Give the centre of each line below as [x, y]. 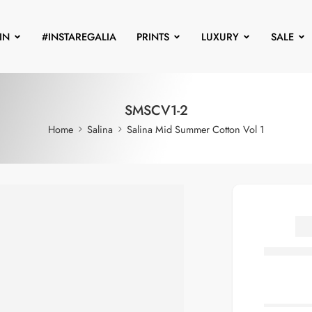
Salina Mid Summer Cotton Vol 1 [195, 129]
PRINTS [153, 37]
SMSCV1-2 [156, 110]
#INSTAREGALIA [79, 37]
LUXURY [220, 37]
